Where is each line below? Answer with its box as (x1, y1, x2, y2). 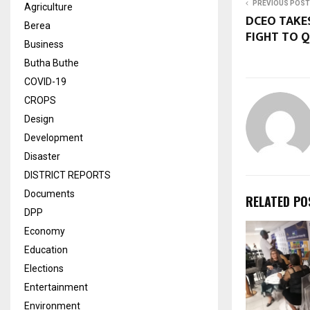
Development (24, 131, 83, 143)
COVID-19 (24, 75, 66, 87)
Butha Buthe (24, 57, 79, 69)
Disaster (24, 150, 60, 162)
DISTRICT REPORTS (24, 169, 111, 181)
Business (24, 38, 64, 50)
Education (24, 244, 68, 255)
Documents (24, 188, 75, 199)
